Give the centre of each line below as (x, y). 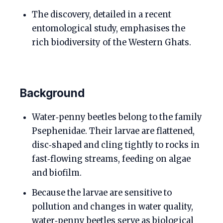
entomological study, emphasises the (109, 29)
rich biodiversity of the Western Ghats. (111, 43)
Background (52, 93)
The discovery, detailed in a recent (102, 15)
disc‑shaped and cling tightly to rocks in (116, 145)
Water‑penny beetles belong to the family (117, 117)
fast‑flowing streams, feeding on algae (111, 159)
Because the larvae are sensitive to (102, 193)
